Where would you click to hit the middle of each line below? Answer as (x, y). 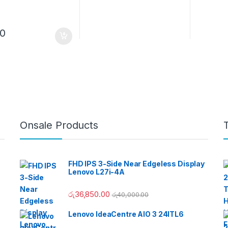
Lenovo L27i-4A (97, 172)
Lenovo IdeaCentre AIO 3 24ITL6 (126, 214)
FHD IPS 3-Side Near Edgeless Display (136, 163)
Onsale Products (59, 125)
